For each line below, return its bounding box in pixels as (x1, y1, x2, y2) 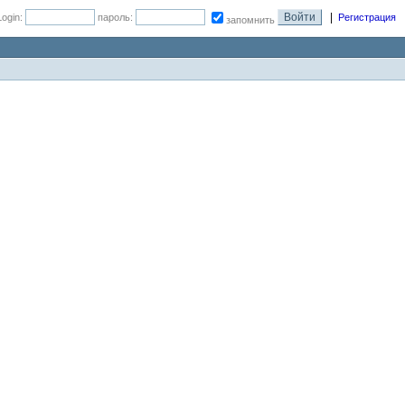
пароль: (98, 12, 133, 23)
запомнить (226, 14, 275, 25)
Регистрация (338, 12, 396, 23)
